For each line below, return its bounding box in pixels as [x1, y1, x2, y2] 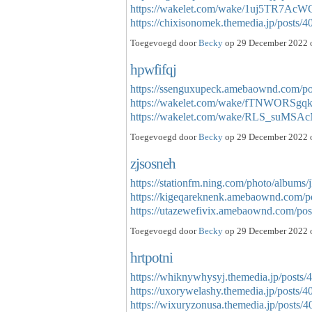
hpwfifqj [130, 61, 176, 78]
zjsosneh [130, 155, 175, 171]
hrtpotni [130, 249, 173, 265]
